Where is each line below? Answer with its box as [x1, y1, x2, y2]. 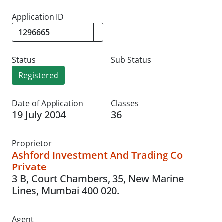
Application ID [12, 11, 64, 22]
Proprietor [12, 138, 52, 149]
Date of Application [12, 98, 83, 109]
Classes [111, 98, 139, 109]
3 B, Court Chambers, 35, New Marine [12, 172, 184, 185]
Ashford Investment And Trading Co [12, 148, 183, 162]
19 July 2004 [12, 108, 66, 121]
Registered [18, 70, 58, 81]
